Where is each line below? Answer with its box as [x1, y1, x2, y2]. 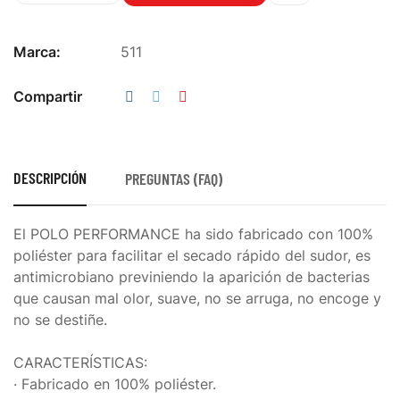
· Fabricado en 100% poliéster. [13, 375, 216, 394]
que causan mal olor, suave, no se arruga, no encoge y [13, 289, 381, 308]
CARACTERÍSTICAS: [13, 354, 147, 372]
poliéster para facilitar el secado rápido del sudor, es [13, 246, 371, 265]
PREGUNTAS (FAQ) [125, 169, 223, 189]
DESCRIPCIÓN [13, 168, 87, 188]
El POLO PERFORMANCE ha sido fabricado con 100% [13, 225, 373, 244]
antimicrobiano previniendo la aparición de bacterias [13, 268, 370, 287]
